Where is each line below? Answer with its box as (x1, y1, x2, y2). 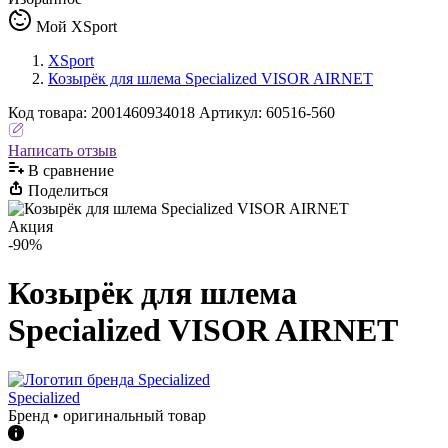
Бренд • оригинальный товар (8, 406, 206, 424)
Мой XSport (36, 18, 117, 35)
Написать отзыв (8, 142, 117, 159)
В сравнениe (28, 162, 114, 179)
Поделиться (28, 182, 108, 199)
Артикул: (199, 104, 266, 121)
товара (34, 104, 83, 121)
